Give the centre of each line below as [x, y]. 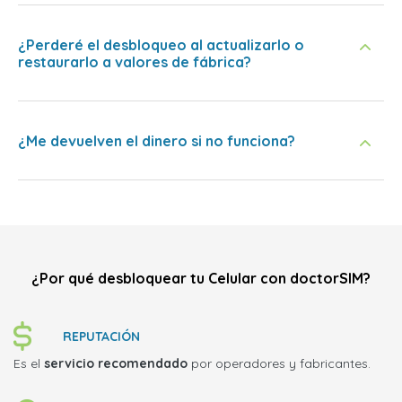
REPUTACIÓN [101, 336]
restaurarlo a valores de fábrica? [135, 62]
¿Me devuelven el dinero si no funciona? [157, 141]
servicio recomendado [116, 363]
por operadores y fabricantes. [279, 363]
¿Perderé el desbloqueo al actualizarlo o [161, 45]
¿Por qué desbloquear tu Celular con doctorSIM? [201, 278]
